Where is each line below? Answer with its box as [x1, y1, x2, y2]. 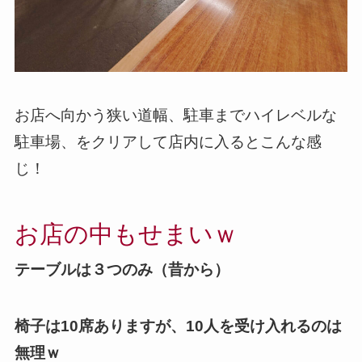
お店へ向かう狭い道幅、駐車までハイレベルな [14, 107, 337, 124]
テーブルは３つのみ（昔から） [14, 260, 229, 278]
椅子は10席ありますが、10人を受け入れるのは [14, 318, 342, 335]
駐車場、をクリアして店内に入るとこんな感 [14, 133, 322, 151]
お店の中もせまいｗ [14, 220, 238, 247]
